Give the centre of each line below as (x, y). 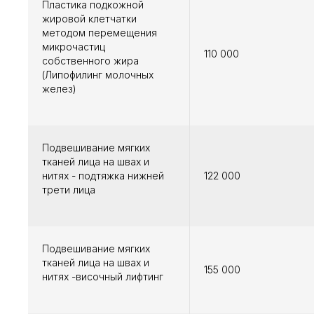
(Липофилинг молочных (98, 75)
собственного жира (90, 61)
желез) (59, 89)
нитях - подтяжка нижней (103, 176)
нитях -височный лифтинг (103, 277)
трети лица (69, 190)
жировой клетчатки (89, 19)
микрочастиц (74, 47)
